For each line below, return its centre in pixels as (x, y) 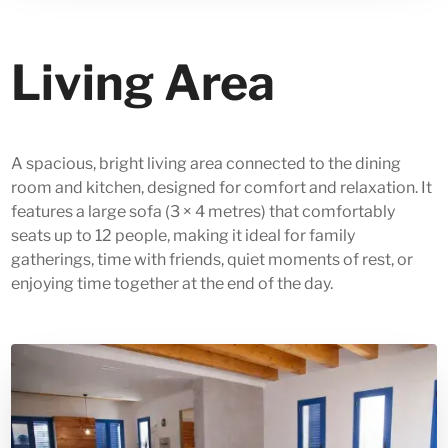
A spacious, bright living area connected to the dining (206, 164)
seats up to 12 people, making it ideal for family (183, 236)
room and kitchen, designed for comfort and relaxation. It (222, 188)
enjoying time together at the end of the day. (172, 284)
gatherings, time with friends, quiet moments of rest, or (212, 260)
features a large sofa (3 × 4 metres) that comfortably (203, 212)
